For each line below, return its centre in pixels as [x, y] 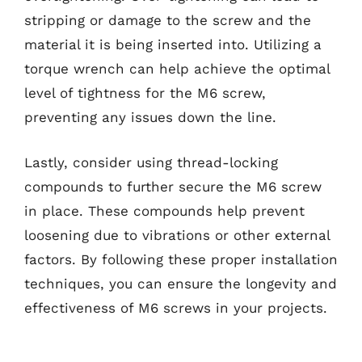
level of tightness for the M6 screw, [145, 93]
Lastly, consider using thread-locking [151, 162]
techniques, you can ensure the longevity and [181, 283]
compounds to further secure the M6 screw [173, 186]
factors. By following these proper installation [181, 259]
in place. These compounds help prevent [164, 210]
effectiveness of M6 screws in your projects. [176, 307]
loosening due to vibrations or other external [177, 235]
